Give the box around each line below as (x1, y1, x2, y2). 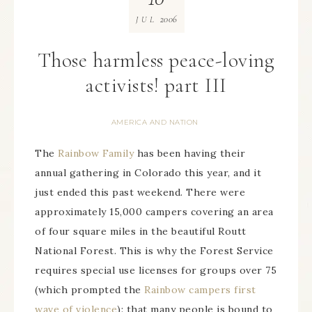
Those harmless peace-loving (37, 47, 275, 73)
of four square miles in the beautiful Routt (35, 225, 247, 237)
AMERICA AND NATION (111, 118, 198, 127)
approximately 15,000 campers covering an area (35, 205, 274, 218)
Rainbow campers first (144, 283, 256, 296)
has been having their (136, 147, 245, 159)
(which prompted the (35, 283, 144, 296)
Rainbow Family (58, 147, 137, 159)
